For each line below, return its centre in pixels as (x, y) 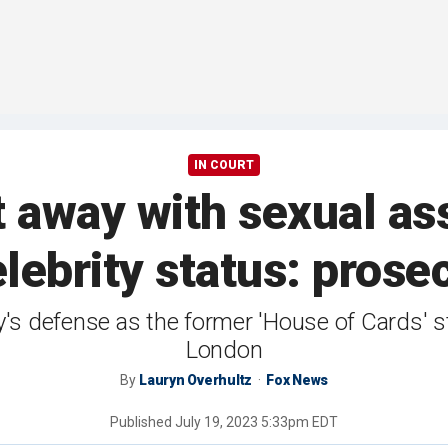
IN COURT (224, 165)
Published (142, 422)
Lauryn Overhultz (195, 380)
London (224, 350)
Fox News (297, 380)
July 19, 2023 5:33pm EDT (256, 422)
